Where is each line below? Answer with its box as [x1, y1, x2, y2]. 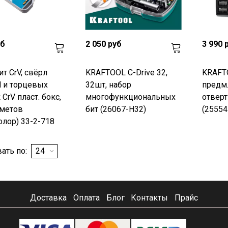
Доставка [30, 193, 67, 203]
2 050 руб [85, 39, 122, 49]
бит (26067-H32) [85, 104, 146, 114]
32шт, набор [85, 79, 131, 90]
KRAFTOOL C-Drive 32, [85, 67, 167, 77]
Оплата [73, 193, 100, 203]
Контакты [131, 193, 168, 203]
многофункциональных [85, 92, 176, 102]
